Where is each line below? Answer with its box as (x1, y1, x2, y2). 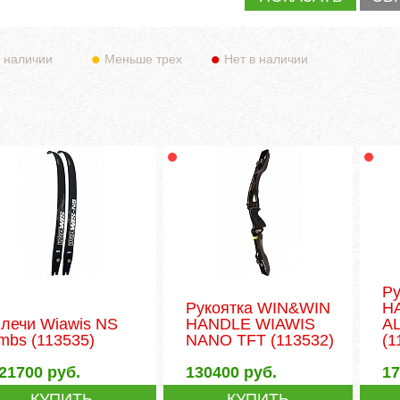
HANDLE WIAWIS (186, 314, 316, 333)
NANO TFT (186, 330, 267, 349)
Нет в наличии (224, 51, 309, 66)
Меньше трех (104, 51, 183, 66)
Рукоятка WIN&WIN (186, 298, 331, 317)
